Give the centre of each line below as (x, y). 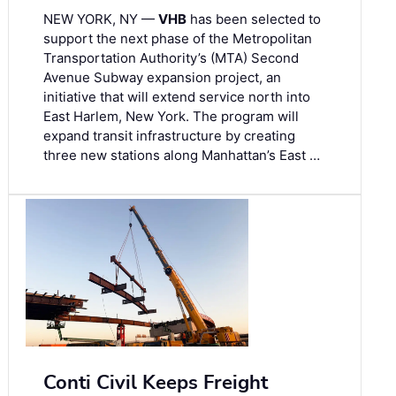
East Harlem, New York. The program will (171, 116)
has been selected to (254, 19)
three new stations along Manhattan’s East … (182, 155)
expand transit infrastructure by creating (169, 135)
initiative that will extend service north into (177, 96)
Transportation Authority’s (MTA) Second (171, 57)
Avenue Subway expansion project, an (162, 77)
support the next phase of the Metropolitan (178, 38)
